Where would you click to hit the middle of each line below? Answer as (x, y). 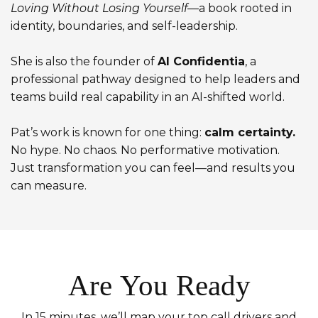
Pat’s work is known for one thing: (108, 132)
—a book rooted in (240, 8)
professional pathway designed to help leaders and (155, 79)
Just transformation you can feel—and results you (153, 168)
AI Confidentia (201, 61)
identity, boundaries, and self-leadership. (124, 26)
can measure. (49, 186)
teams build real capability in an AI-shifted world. (148, 97)
